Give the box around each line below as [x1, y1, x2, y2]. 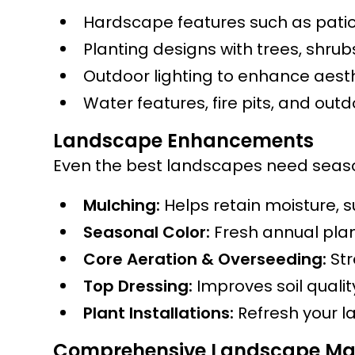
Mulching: [83, 194, 161, 216]
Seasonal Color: [83, 221, 211, 243]
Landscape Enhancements [53, 128, 315, 154]
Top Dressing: [83, 275, 193, 297]
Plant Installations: [83, 302, 235, 324]
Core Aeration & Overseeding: [83, 248, 327, 270]
